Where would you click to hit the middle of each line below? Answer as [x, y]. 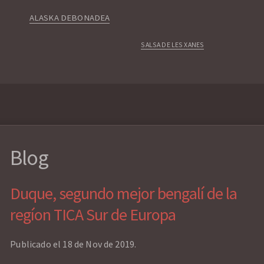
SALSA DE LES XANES [173, 45]
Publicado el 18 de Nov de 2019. [73, 244]
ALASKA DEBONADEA [70, 18]
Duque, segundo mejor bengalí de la [124, 194]
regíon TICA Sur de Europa [93, 215]
